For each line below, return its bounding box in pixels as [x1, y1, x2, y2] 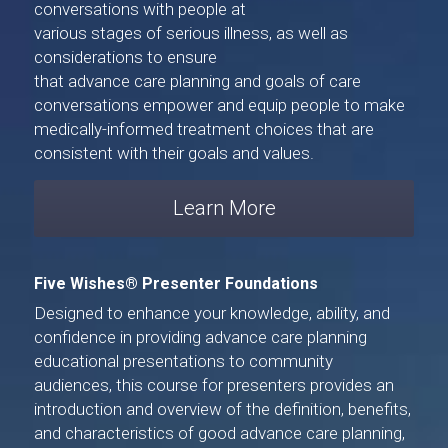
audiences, [34, 375, 116, 396]
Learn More [172, 196, 276, 221]
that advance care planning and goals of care [34, 71, 361, 92]
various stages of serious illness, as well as [34, 23, 348, 44]
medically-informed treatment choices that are [34, 119, 374, 140]
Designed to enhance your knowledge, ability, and [34, 303, 390, 324]
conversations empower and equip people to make [34, 95, 405, 116]
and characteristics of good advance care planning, [34, 423, 405, 444]
